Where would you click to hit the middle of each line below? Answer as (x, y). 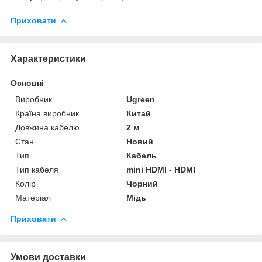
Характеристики (48, 58)
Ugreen (141, 99)
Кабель (142, 155)
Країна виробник (47, 113)
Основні (27, 83)
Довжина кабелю (47, 127)
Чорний (142, 183)
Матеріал (33, 197)
